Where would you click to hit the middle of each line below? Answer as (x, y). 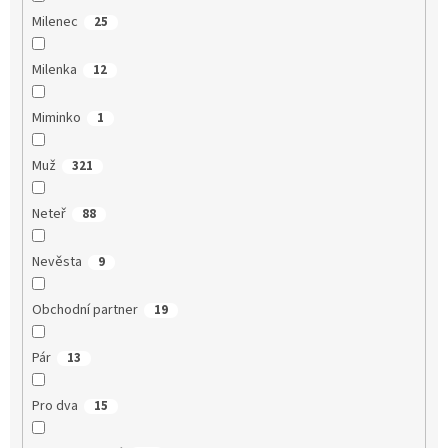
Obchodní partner (84, 309)
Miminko (56, 117)
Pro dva (54, 405)
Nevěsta (56, 261)
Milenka (54, 69)
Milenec (54, 21)
